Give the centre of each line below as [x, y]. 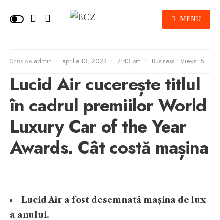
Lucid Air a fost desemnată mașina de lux [113, 200]
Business [163, 61]
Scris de [22, 61]
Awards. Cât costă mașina [109, 148]
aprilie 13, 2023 [84, 61]
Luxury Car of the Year [98, 126]
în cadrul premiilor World [108, 105]
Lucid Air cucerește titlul [105, 84]
